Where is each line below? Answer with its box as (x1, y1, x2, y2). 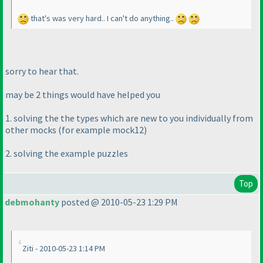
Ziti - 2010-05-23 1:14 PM (22, 243, 105, 254)
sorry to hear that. (5, 65, 79, 77)
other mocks (5, 123, 58, 136)
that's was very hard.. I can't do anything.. (29, 13, 176, 24)
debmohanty (5, 196, 59, 208)
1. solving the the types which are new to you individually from (5, 112, 253, 124)
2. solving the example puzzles (5, 147, 128, 159)
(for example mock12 (58, 123, 144, 136)
